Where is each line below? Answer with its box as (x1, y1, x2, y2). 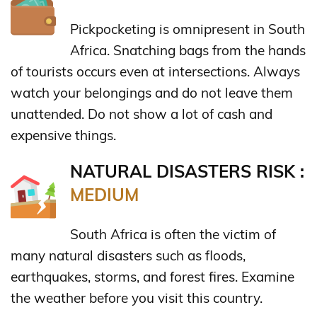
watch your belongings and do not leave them (11, 83, 293, 101)
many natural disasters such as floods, (11, 246, 246, 264)
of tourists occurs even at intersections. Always (11, 62, 300, 80)
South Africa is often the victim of (70, 225, 276, 243)
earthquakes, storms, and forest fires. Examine (11, 267, 294, 285)
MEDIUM (70, 183, 139, 205)
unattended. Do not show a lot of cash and (11, 105, 272, 122)
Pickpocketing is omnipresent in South (70, 20, 305, 38)
